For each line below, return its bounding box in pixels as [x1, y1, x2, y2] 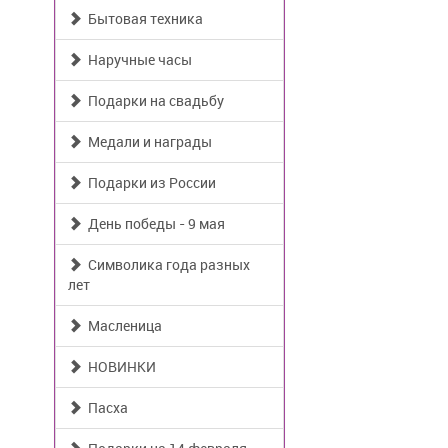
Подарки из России [82, 173, 216, 192]
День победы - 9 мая [82, 214, 225, 233]
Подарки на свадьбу [82, 91, 224, 110]
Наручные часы [82, 50, 192, 69]
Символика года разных [82, 255, 250, 274]
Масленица [82, 316, 162, 335]
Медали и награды [82, 132, 212, 151]
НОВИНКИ [82, 357, 156, 376]
